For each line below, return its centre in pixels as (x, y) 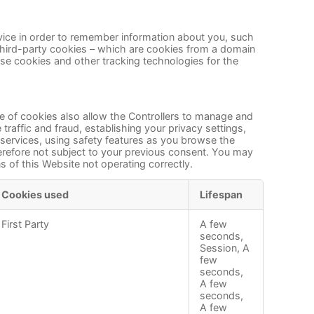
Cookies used (35, 195)
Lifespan (221, 195)
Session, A (225, 248)
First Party (25, 224)
